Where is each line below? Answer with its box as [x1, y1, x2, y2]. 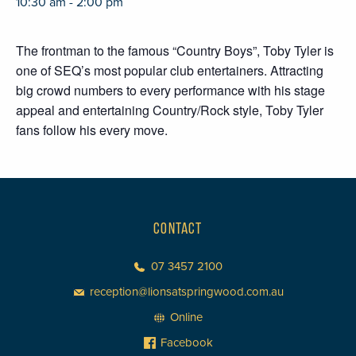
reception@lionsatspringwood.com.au [89, 284, 284, 300]
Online [170, 310, 203, 325]
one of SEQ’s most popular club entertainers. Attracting [16, 61, 323, 80]
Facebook [160, 335, 213, 350]
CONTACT [153, 222, 203, 238]
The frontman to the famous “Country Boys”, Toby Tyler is [16, 41, 334, 60]
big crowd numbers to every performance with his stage [16, 81, 325, 100]
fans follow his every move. [16, 121, 168, 140]
